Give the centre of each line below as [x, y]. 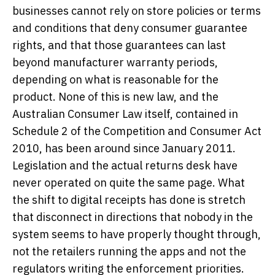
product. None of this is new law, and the [115, 96]
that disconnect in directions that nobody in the [133, 217]
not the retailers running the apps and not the [129, 251]
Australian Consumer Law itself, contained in [125, 114]
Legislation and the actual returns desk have [125, 165]
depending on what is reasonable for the [115, 79]
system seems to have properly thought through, [137, 234]
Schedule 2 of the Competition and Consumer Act [137, 131]
